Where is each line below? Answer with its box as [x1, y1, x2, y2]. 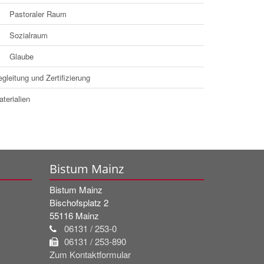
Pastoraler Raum [9, 8, 67, 19]
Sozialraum [9, 29, 48, 41]
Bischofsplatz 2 [49, 196, 108, 209]
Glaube [9, 50, 34, 62]
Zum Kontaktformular [49, 247, 131, 260]
